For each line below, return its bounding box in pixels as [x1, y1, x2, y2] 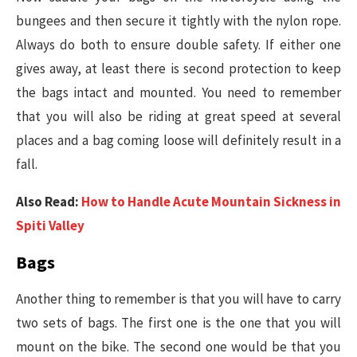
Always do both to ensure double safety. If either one [16, 35, 341, 53]
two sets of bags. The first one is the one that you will [16, 313, 341, 331]
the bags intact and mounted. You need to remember [16, 83, 341, 101]
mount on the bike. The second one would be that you [16, 337, 341, 355]
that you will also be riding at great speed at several [16, 107, 341, 125]
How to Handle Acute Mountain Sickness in [81, 192, 341, 210]
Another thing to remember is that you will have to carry [16, 289, 341, 308]
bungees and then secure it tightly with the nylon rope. [16, 11, 341, 29]
